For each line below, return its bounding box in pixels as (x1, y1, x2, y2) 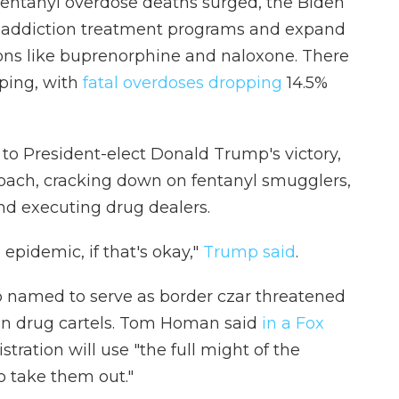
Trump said (203, 242, 296, 263)
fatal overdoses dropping (83, 73, 282, 94)
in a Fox (262, 313, 324, 334)
